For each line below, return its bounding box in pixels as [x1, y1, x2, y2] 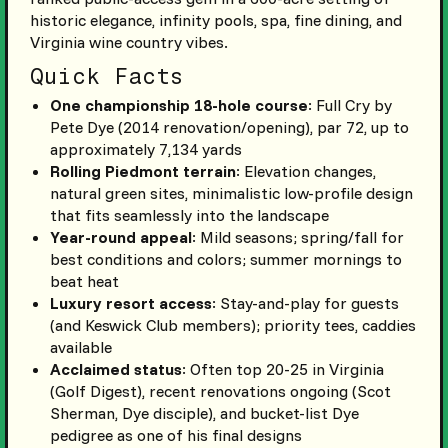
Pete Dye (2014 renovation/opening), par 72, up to [49, 117, 409, 138]
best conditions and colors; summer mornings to [49, 249, 402, 270]
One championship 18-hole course [49, 95, 308, 116]
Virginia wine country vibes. [29, 32, 228, 53]
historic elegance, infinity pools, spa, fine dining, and [29, 10, 402, 31]
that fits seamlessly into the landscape [49, 205, 329, 226]
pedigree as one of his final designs [49, 425, 302, 446]
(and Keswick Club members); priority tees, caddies [49, 315, 416, 336]
